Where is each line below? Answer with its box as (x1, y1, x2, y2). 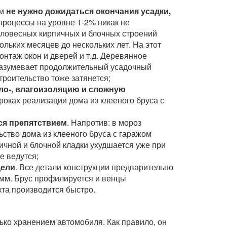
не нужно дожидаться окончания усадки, (6, 5, 171, 17)
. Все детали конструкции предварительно (15, 161, 173, 173)
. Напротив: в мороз (66, 117, 141, 128)
